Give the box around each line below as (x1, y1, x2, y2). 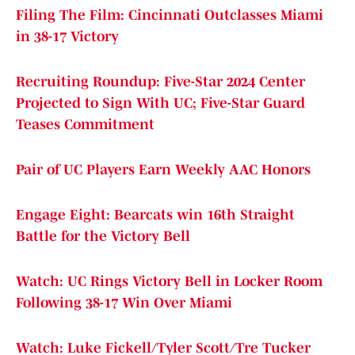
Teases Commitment (16, 116, 155, 133)
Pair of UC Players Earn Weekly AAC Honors (16, 162, 311, 178)
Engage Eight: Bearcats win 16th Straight (16, 207, 295, 223)
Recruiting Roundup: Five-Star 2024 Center (16, 74, 305, 90)
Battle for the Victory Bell (16, 228, 190, 245)
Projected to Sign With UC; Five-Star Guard (16, 95, 305, 112)
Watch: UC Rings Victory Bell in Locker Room (16, 273, 323, 290)
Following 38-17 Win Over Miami (16, 295, 232, 311)
